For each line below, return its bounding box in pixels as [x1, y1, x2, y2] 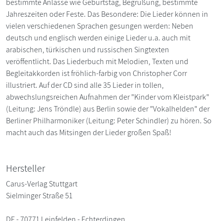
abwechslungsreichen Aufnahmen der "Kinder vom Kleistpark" [6, 91, 209, 102]
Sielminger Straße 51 [6, 190, 73, 201]
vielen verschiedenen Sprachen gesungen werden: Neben [6, 20, 193, 31]
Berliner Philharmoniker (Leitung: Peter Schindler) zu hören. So [6, 115, 212, 126]
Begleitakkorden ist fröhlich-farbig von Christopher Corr [6, 68, 187, 78]
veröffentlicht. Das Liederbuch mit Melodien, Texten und [6, 56, 188, 67]
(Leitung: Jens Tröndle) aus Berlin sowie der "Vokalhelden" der [6, 103, 210, 114]
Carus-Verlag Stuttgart [6, 178, 77, 189]
